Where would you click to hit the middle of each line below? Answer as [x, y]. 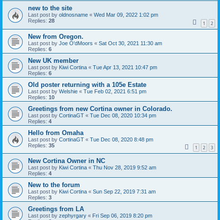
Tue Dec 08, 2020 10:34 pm [123, 115]
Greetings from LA [56, 209]
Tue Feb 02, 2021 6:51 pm [115, 91]
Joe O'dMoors [76, 43]
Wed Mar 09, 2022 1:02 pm [126, 14]
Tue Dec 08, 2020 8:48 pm [122, 139]
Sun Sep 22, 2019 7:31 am [124, 192]
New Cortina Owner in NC [67, 161]
